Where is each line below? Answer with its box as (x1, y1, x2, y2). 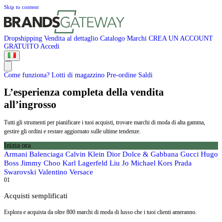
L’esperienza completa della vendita (4, 86, 164, 98)
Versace (69, 168, 93, 176)
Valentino (38, 168, 69, 176)
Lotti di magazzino (52, 71, 107, 79)
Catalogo (100, 35, 127, 42)
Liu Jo (110, 159, 131, 167)
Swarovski (4, 168, 38, 176)
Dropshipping (4, 35, 44, 42)
